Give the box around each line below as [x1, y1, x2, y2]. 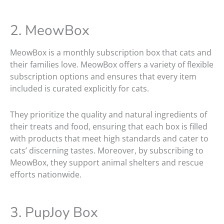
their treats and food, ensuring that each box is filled [10, 121, 207, 132]
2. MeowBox [10, 21, 96, 40]
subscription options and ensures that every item [10, 71, 196, 82]
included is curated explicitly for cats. [10, 83, 151, 94]
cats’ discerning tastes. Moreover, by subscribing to [10, 145, 203, 156]
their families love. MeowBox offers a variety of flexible [10, 59, 213, 70]
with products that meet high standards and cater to [10, 133, 208, 144]
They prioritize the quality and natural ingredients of [10, 109, 207, 120]
